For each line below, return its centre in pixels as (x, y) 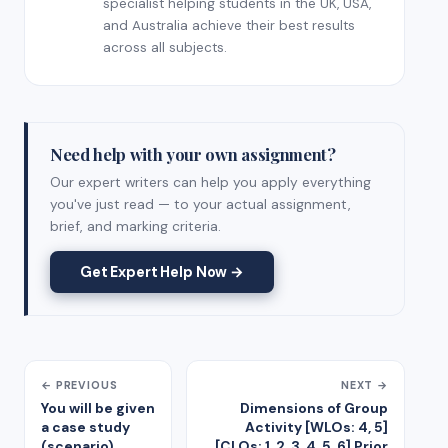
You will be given (98, 407)
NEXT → (364, 384)
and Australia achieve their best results (229, 25)
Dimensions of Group (314, 407)
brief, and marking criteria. (135, 225)
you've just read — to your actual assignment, (200, 203)
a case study (85, 426)
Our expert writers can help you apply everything (210, 181)
